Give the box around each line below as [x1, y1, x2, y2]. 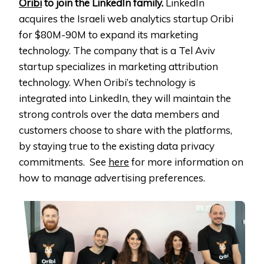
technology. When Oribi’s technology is [19, 76, 196, 89]
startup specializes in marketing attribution [19, 60, 218, 73]
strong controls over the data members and [19, 108, 219, 121]
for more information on [129, 156, 243, 169]
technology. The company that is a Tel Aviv [19, 44, 215, 57]
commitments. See [19, 156, 108, 169]
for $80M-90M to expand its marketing [19, 28, 198, 41]
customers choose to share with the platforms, [19, 124, 232, 137]
